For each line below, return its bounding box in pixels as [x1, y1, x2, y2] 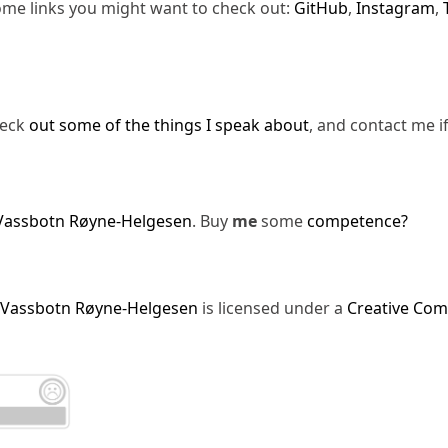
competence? [307, 210, 408, 232]
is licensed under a [198, 297, 347, 319]
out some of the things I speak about [29, 113, 309, 136]
